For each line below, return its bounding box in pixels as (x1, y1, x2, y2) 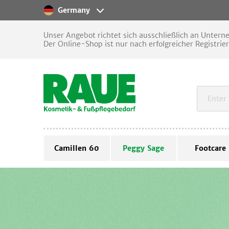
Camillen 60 (54, 144, 100, 153)
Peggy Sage (123, 144, 165, 153)
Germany (58, 6, 90, 15)
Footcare (194, 144, 226, 153)
